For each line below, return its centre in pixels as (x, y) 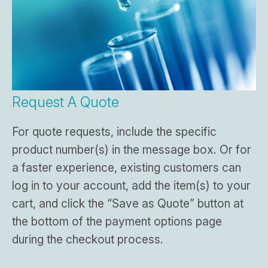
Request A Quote (66, 102)
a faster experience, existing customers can (127, 168)
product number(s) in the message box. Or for (132, 150)
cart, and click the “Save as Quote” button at (128, 204)
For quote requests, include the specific (114, 132)
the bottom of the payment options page (117, 222)
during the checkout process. (88, 240)
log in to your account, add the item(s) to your (131, 186)
